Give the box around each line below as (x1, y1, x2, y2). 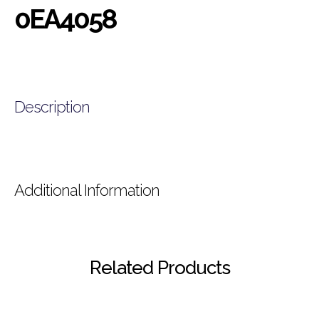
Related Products (89, 256, 230, 278)
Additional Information (14, 180, 159, 199)
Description (14, 97, 90, 116)
